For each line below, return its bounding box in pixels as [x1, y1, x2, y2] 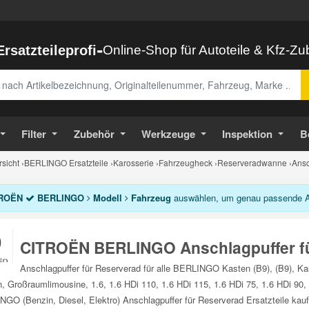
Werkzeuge [141, 126, 195, 141]
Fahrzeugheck [159, 157, 212, 168]
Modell [90, 191, 125, 204]
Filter [21, 126, 47, 141]
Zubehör [73, 126, 114, 141]
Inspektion [222, 126, 273, 141]
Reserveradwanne [217, 157, 287, 168]
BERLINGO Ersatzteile [24, 157, 108, 168]
